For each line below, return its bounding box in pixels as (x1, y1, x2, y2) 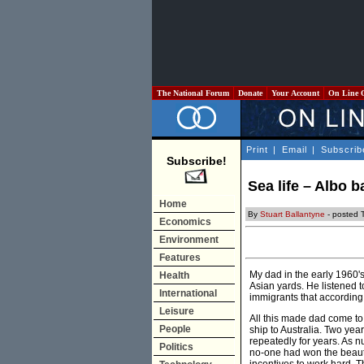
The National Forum (154, 89, 232, 97)
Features (159, 252, 201, 263)
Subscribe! (166, 154, 227, 167)
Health (159, 270, 189, 281)
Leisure (159, 305, 194, 317)
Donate (236, 89, 265, 97)
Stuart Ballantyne (260, 210, 325, 219)
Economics (159, 216, 211, 227)
